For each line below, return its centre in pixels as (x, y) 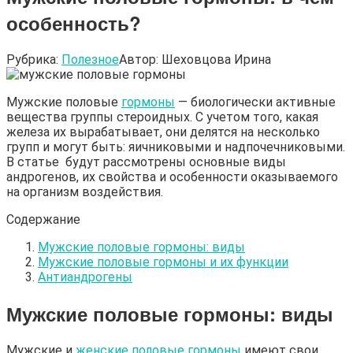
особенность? (74, 22)
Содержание (43, 219)
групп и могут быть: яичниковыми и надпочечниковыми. (176, 147)
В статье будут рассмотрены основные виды (146, 162)
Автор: (139, 59)
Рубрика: (32, 59)
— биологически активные (255, 102)
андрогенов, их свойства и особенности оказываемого (172, 176)
